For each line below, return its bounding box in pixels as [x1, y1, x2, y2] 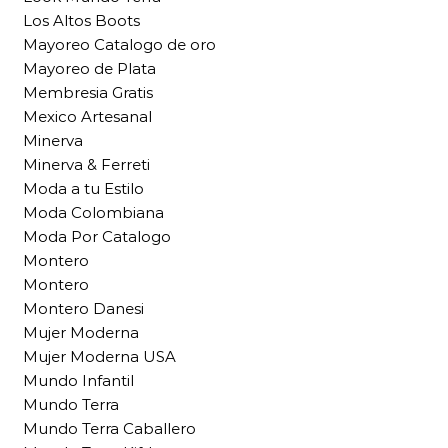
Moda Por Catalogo [23, 227, 171, 247]
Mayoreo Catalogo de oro [23, 35, 216, 55]
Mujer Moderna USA [23, 347, 176, 367]
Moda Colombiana [23, 203, 164, 223]
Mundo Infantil [23, 371, 134, 391]
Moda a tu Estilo [23, 179, 144, 199]
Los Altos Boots [23, 11, 140, 31]
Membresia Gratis [23, 83, 153, 103]
